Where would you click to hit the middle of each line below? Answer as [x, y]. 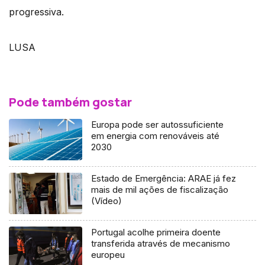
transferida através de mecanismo [161, 243]
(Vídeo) [107, 201]
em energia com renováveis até [156, 136]
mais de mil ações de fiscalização [160, 189]
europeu [108, 254]
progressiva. [36, 12]
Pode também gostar [70, 102]
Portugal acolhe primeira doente [156, 232]
